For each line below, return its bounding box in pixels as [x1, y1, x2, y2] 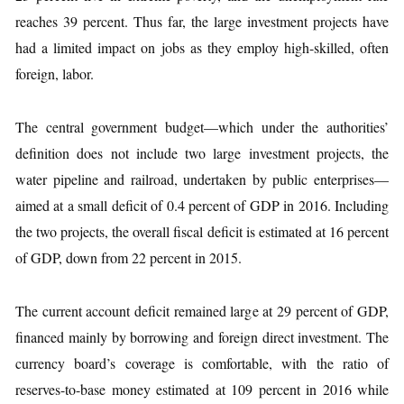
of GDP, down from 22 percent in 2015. [15, 248, 242, 267]
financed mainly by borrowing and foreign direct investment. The [15, 327, 389, 346]
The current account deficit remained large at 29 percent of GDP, [15, 301, 389, 320]
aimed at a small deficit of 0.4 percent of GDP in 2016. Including [15, 196, 389, 215]
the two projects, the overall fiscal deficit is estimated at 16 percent [15, 222, 389, 241]
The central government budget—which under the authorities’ [15, 117, 389, 136]
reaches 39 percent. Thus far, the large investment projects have [15, 12, 389, 31]
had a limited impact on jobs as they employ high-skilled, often [15, 38, 389, 57]
